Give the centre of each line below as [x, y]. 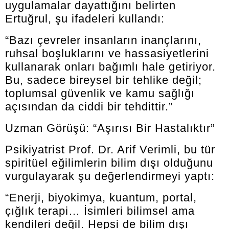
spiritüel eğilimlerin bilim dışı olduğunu [109, 163]
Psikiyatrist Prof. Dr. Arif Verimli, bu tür [110, 150]
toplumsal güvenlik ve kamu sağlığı [100, 94]
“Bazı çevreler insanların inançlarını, [103, 40]
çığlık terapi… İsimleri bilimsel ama [100, 211]
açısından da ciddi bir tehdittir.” [89, 107]
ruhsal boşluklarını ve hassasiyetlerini [107, 54]
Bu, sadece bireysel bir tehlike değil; [104, 80]
